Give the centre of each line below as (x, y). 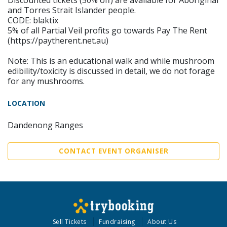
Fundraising (117, 222)
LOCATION (26, 103)
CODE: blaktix (33, 20)
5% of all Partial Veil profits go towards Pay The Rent (107, 30)
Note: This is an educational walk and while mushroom (111, 61)
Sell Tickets (69, 222)
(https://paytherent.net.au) (58, 41)
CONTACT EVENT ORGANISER (113, 151)
